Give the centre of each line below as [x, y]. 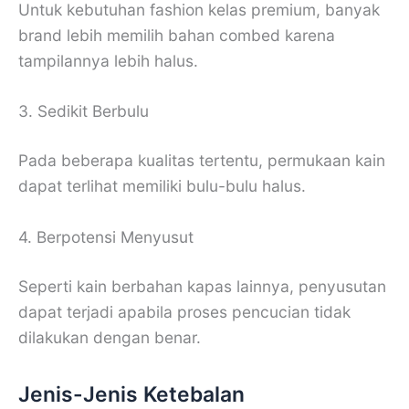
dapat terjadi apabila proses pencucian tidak [184, 311]
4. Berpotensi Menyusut [106, 236]
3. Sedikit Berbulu [84, 111]
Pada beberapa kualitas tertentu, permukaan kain [202, 161]
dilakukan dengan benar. [110, 337]
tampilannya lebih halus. [108, 60]
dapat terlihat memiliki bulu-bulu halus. [162, 186]
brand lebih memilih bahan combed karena [177, 35]
